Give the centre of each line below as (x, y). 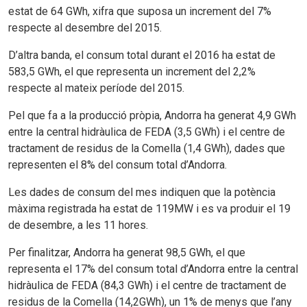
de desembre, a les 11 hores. (78, 225)
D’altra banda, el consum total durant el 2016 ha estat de (142, 55)
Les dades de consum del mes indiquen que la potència (142, 192)
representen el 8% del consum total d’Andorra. (118, 165)
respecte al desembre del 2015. (85, 28)
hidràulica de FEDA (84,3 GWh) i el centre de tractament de (147, 285)
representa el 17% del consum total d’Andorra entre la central (153, 269)
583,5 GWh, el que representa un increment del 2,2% (132, 72)
